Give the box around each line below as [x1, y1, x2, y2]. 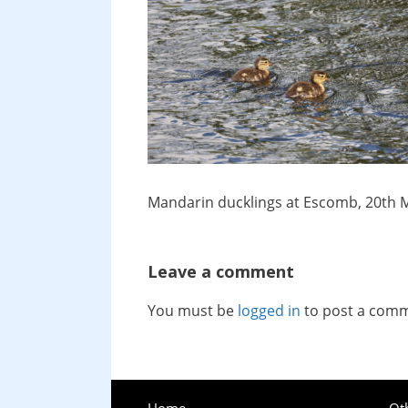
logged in [238, 301, 301, 321]
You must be [148, 301, 238, 321]
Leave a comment [148, 260, 294, 282]
